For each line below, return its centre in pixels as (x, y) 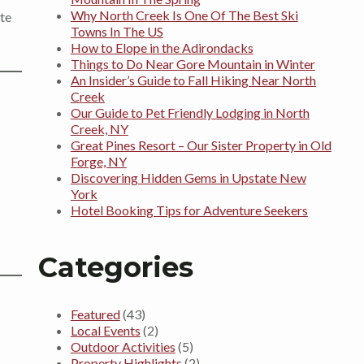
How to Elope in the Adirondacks (162, 47)
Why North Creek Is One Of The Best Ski (184, 15)
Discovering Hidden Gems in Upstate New (188, 177)
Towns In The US (117, 31)
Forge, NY (98, 161)
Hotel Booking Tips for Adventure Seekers (189, 210)
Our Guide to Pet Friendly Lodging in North (190, 112)
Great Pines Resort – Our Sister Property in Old (201, 145)
